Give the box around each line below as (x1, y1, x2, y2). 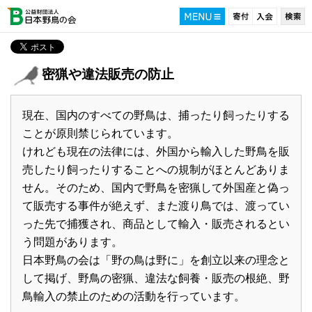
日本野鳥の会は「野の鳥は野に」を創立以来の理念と (22, 254, 290, 266)
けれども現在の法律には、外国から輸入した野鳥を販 (22, 146, 290, 157)
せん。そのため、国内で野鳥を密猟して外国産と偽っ (22, 182, 290, 194)
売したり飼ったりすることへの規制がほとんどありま (22, 164, 290, 175)
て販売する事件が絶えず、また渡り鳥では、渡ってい (22, 200, 290, 212)
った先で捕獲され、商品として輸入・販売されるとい (22, 218, 290, 230)
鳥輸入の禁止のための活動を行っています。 (22, 290, 245, 302)
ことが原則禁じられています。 (22, 127, 178, 139)
